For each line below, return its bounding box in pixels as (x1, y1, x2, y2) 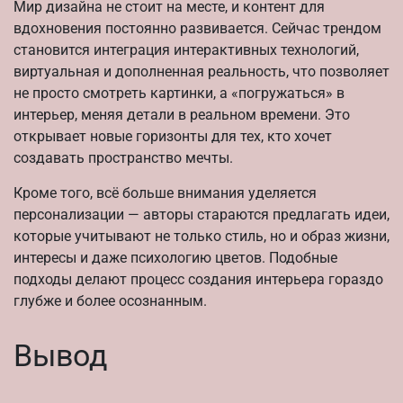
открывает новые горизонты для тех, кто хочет (13, 128, 332, 146)
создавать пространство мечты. (13, 149, 233, 167)
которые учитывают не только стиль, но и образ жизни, (13, 228, 390, 246)
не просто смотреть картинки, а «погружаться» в (13, 85, 345, 103)
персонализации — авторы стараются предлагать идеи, (13, 206, 390, 224)
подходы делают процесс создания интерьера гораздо (13, 271, 383, 289)
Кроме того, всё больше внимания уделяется (13, 184, 317, 202)
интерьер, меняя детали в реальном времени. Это (13, 106, 350, 124)
